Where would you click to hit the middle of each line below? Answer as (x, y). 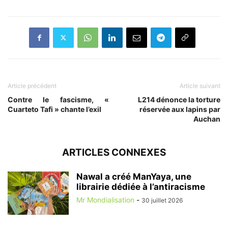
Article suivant (200, 85)
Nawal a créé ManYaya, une (134, 176)
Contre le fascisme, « (58, 99)
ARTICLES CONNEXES (114, 152)
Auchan (207, 119)
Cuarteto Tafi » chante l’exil (54, 109)
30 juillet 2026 (162, 200)
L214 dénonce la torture (179, 99)
